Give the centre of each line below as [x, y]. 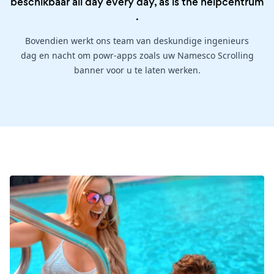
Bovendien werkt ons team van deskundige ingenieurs [137, 40]
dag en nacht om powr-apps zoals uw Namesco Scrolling [137, 55]
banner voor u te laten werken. [137, 70]
